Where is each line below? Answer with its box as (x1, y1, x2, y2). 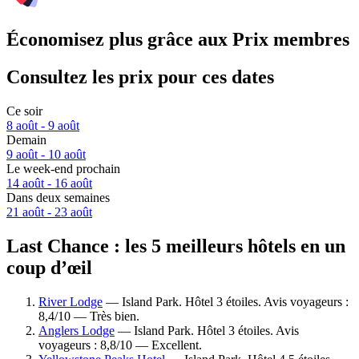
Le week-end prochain (6, 162, 120, 176)
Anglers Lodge (38, 323, 115, 337)
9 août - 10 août (6, 147, 86, 162)
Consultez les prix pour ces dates (6, 67, 274, 88)
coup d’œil (6, 256, 92, 278)
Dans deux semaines (6, 191, 110, 205)
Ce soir (6, 104, 42, 119)
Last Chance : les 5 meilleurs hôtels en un (6, 235, 345, 256)
